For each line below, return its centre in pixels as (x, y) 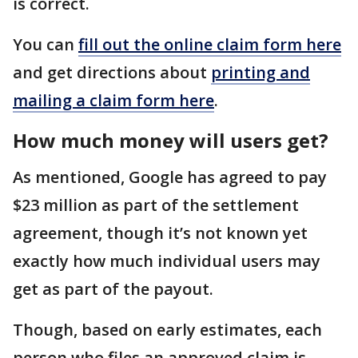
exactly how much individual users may (167, 261)
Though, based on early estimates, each (167, 330)
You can (46, 45)
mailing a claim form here (113, 101)
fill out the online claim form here (210, 45)
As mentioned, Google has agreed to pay (170, 177)
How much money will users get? (171, 141)
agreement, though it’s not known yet (160, 233)
